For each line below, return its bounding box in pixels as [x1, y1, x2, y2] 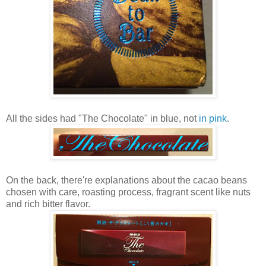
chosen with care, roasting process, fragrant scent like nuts [6, 186, 251, 197]
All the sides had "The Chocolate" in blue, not [6, 113, 199, 123]
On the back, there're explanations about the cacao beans [6, 175, 247, 185]
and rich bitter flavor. [6, 198, 90, 209]
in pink [199, 113, 227, 123]
